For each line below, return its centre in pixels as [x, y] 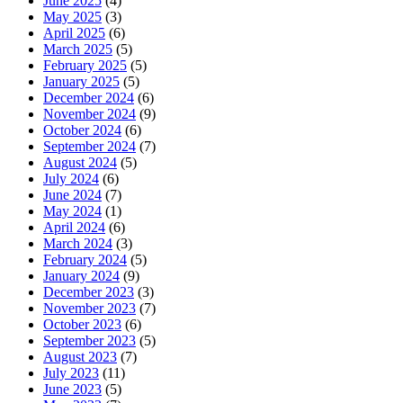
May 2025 [72, 17]
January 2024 [81, 276]
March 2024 [78, 244]
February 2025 [85, 66]
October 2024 [82, 130]
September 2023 [90, 341]
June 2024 [72, 195]
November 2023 [90, 309]
